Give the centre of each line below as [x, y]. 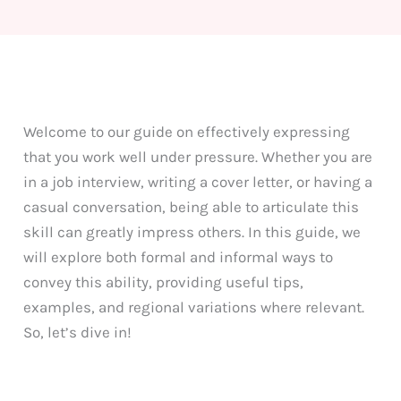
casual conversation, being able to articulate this [192, 206]
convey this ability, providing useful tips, [164, 282]
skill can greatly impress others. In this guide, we [192, 231]
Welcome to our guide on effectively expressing [187, 131]
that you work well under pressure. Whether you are [198, 156]
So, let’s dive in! [78, 332]
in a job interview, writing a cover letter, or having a [198, 181]
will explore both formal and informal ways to [179, 256]
